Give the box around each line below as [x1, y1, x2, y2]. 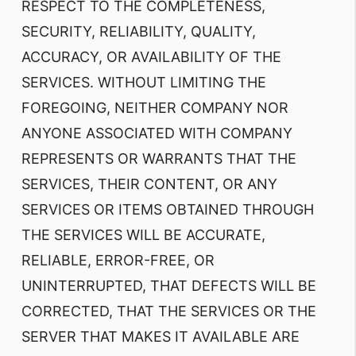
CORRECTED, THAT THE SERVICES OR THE [21, 303, 316, 319]
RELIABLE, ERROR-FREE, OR [21, 252, 215, 269]
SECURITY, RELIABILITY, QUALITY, [21, 23, 256, 40]
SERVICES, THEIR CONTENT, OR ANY [21, 176, 277, 192]
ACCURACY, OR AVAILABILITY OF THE [21, 48, 281, 65]
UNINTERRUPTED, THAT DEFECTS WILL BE [21, 277, 316, 294]
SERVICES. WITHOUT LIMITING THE [21, 74, 266, 91]
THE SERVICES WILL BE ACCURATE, [21, 226, 265, 243]
